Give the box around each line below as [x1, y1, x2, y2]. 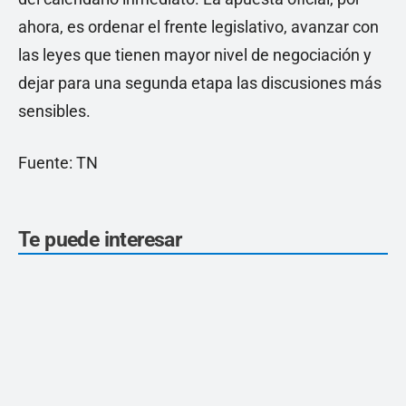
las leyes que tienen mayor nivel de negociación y [18, 45, 372, 65]
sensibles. [18, 101, 91, 121]
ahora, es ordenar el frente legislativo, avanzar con [18, 17, 379, 37]
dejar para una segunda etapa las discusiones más [18, 73, 382, 93]
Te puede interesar [18, 227, 182, 253]
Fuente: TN [18, 153, 98, 173]
